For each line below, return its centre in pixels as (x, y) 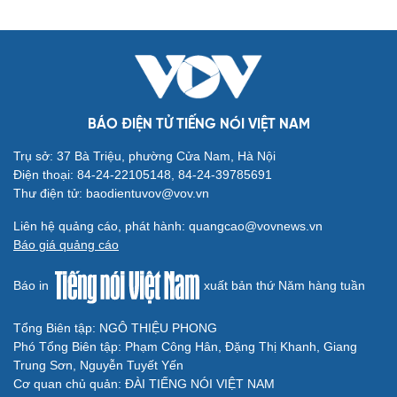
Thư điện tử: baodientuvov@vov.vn (111, 194)
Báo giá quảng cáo (66, 245)
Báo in (33, 286)
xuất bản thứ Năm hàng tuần (283, 286)
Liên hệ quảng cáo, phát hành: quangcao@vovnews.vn (168, 226)
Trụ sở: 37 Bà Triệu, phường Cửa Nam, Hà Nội (144, 156)
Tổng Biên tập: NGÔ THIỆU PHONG (115, 327)
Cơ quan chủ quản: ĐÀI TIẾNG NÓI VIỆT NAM (144, 383)
